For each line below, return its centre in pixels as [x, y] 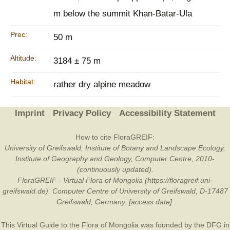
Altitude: [23, 58]
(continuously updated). [115, 169]
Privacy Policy [82, 113]
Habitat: [23, 82]
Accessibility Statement [167, 113]
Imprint [30, 113]
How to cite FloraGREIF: [115, 137]
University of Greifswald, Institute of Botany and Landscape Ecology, [115, 148]
